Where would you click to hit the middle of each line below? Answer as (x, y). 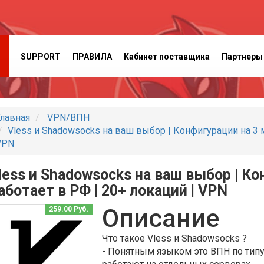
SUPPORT (40, 57)
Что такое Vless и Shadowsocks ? (175, 238)
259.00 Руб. (69, 209)
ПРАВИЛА (92, 57)
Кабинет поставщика (166, 57)
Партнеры (242, 57)
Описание (161, 218)
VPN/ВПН (67, 118)
